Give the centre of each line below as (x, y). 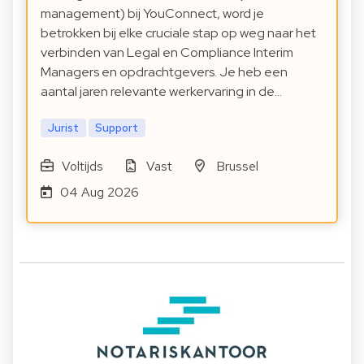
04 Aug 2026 (99, 192)
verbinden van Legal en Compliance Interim (167, 53)
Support (117, 128)
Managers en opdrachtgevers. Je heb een (164, 72)
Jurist (63, 128)
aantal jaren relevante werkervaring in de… (161, 92)
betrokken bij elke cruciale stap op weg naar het (178, 33)
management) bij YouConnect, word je (152, 14)
